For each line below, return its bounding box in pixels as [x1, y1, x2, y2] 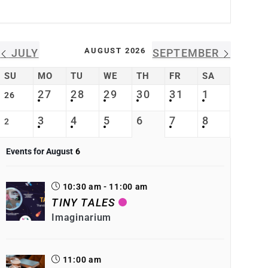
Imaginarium [51, 212, 112, 223]
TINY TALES [51, 196, 116, 209]
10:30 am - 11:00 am [60, 182, 148, 191]
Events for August [6, 147, 74, 156]
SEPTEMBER [152, 47, 223, 59]
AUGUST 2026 [84, 46, 147, 55]
